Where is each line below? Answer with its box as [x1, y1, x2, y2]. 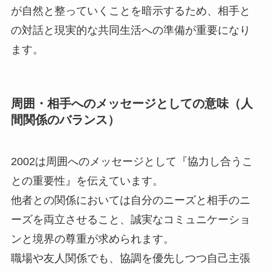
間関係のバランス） [10, 113, 120, 126]
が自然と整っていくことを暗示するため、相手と [10, 5, 250, 18]
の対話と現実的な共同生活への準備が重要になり [10, 24, 250, 37]
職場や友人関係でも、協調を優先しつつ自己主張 [10, 252, 250, 265]
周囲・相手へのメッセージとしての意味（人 [10, 96, 253, 110]
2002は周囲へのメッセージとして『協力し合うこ [10, 155, 253, 168]
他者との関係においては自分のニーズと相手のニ [10, 194, 250, 207]
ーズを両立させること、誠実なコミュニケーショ [10, 214, 250, 226]
